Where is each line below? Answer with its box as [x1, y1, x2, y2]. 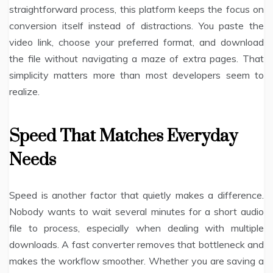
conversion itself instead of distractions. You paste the [9, 19, 264, 32]
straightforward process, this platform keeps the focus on [9, 3, 264, 16]
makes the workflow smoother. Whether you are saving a [9, 255, 264, 268]
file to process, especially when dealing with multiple [9, 222, 264, 235]
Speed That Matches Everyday [9, 126, 238, 147]
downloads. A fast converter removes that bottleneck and [9, 238, 264, 251]
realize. [9, 85, 40, 98]
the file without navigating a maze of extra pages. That [9, 52, 264, 65]
